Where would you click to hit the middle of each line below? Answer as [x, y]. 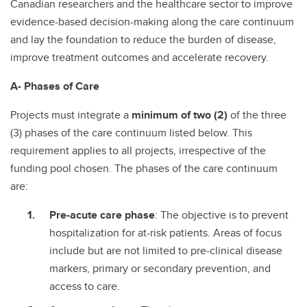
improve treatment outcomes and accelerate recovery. [139, 57]
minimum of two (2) [180, 114]
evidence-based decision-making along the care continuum [152, 21]
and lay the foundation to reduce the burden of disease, [143, 39]
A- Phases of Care [55, 86]
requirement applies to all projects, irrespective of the [138, 150]
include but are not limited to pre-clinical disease [166, 250]
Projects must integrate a [71, 114]
